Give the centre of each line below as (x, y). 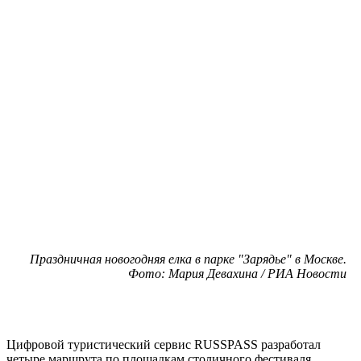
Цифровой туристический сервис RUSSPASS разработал (164, 344)
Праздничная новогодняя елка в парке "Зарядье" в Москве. (188, 259)
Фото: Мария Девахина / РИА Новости (237, 273)
